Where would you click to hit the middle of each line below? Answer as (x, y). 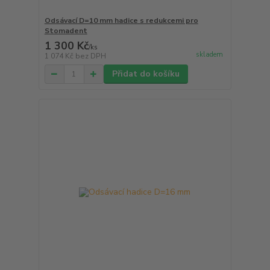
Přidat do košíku (146, 74)
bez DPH (90, 56)
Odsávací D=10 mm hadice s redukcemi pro (121, 21)
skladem (209, 55)
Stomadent (66, 31)
